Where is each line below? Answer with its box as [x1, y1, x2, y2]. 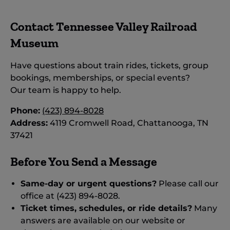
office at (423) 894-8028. [21, 191, 120, 201]
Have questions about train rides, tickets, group [10, 61, 208, 70]
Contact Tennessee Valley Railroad [10, 19, 197, 34]
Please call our [157, 179, 219, 188]
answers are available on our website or [21, 216, 185, 225]
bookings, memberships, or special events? [10, 73, 190, 83]
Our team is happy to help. [10, 85, 121, 95]
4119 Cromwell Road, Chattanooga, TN [48, 118, 208, 128]
